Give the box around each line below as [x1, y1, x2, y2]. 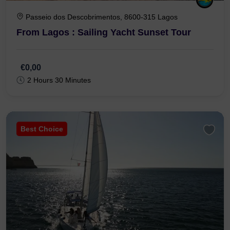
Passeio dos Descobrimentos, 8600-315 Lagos [26, 12, 178, 21]
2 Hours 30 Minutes [27, 75, 91, 84]
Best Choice [21, 124, 63, 133]
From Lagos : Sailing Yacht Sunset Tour [16, 27, 191, 37]
